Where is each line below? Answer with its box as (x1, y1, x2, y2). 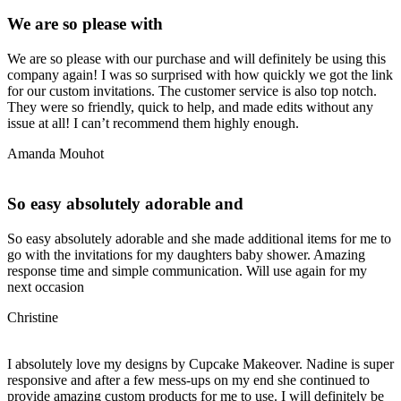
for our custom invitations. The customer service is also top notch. (7, 82, 377, 98)
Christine (7, 310, 58, 326)
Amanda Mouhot (7, 145, 104, 161)
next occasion (7, 279, 84, 295)
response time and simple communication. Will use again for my (7, 263, 367, 279)
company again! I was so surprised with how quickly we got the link (7, 66, 393, 82)
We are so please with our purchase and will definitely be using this (7, 50, 386, 66)
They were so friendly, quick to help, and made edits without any (7, 98, 373, 115)
